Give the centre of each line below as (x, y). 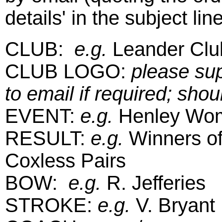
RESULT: (48, 138)
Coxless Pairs (65, 161)
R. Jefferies (156, 183)
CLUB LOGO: (68, 71)
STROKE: (49, 205)
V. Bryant (175, 205)
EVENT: (43, 116)
